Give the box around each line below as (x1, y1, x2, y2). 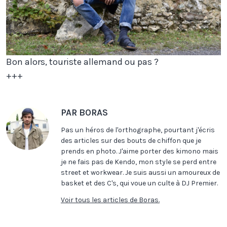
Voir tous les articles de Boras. (61, 195, 160, 204)
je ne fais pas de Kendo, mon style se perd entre (61, 157, 216, 166)
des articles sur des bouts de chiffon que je (61, 136, 201, 145)
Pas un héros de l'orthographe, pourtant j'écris (61, 125, 215, 134)
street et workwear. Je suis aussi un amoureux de (61, 168, 220, 177)
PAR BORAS (61, 106, 108, 118)
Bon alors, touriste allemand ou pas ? (6, 56, 159, 67)
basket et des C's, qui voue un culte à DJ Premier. (61, 178, 218, 187)
